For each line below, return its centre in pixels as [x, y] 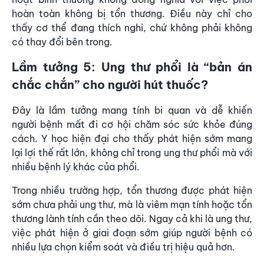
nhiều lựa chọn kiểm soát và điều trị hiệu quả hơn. [123, 247]
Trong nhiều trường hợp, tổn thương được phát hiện [132, 190]
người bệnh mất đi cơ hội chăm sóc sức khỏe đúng [132, 124]
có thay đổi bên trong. [62, 42]
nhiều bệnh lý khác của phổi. [76, 166]
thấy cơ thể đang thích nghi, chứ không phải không [132, 27]
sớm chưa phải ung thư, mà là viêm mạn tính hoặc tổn [132, 204]
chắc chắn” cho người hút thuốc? [110, 84]
